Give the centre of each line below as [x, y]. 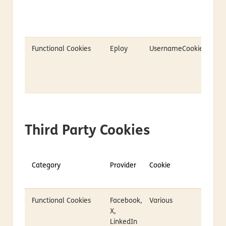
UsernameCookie [176, 49]
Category [46, 165]
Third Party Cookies [87, 131]
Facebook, [126, 201]
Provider [123, 165]
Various [161, 201]
